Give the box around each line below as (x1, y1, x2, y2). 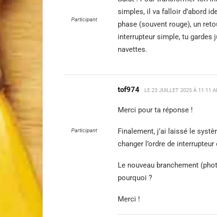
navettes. (118, 45, 147, 54)
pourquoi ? (118, 173, 152, 182)
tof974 (118, 85, 139, 94)
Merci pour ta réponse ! (118, 106, 193, 114)
